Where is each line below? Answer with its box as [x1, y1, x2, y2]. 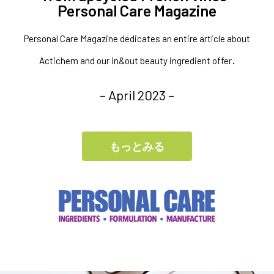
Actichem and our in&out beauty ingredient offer [39, 54, 232, 66]
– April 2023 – [100, 86, 174, 103]
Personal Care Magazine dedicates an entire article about [24, 32, 250, 44]
